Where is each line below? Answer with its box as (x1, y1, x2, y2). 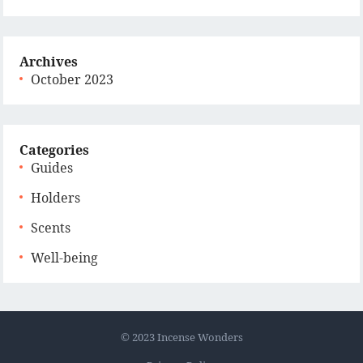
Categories (19, 141, 90, 159)
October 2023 (31, 70, 114, 88)
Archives (19, 53, 79, 70)
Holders (31, 189, 81, 207)
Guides (31, 159, 74, 177)
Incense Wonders (156, 330, 243, 344)
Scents (31, 219, 71, 237)
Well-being (31, 249, 99, 267)
